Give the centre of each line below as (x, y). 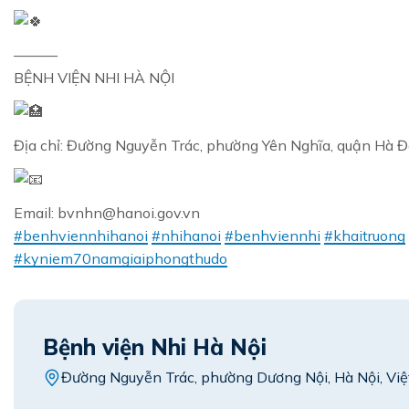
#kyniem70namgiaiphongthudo (121, 259)
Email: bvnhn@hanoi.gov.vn (107, 213)
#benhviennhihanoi (81, 236)
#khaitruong (365, 236)
